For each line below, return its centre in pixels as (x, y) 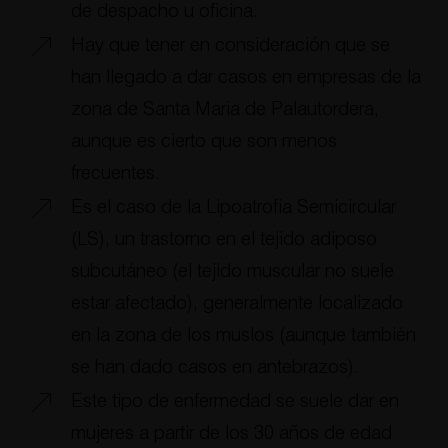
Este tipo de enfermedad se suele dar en (234, 401)
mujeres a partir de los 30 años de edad (231, 433)
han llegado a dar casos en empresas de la (245, 77)
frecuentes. (115, 173)
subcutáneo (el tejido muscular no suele (232, 271)
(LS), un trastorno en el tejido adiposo (223, 239)
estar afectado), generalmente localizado (236, 303)
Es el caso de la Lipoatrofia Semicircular (233, 207)
